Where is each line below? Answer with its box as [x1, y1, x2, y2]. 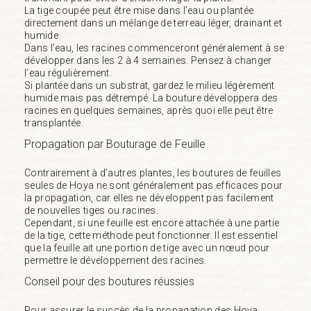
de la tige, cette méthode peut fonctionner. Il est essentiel [24, 229, 278, 241]
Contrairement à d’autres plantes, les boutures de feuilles [24, 167, 282, 178]
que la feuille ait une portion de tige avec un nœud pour [24, 242, 270, 253]
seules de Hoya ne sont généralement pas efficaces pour [24, 179, 283, 191]
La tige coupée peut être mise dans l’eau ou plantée [24, 4, 254, 16]
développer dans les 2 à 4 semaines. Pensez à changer [24, 54, 272, 66]
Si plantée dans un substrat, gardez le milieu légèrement [24, 79, 275, 91]
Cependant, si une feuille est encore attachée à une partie [24, 217, 280, 228]
